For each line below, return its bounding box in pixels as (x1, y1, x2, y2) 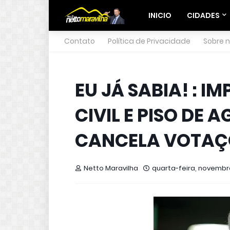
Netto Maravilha (84, 163, 138, 173)
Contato (64, 36, 95, 46)
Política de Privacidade (108, 36, 190, 46)
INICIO (148, 10, 172, 21)
